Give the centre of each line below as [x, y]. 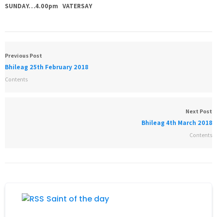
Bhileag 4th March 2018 [177, 123]
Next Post [199, 111]
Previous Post [23, 55]
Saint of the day [78, 199]
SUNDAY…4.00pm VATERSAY [48, 6]
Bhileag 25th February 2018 [46, 67]
